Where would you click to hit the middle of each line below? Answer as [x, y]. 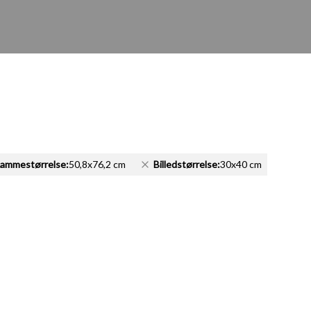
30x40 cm [241, 164]
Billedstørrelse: [187, 164]
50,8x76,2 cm [97, 164]
